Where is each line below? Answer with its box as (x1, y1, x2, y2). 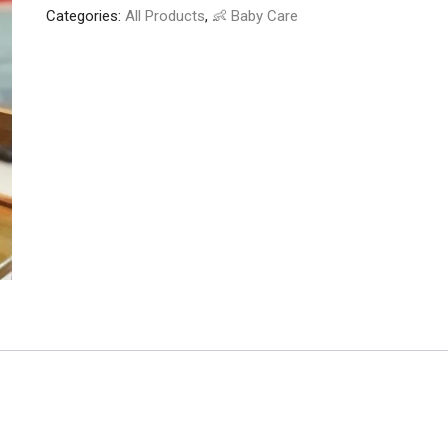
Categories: (46, 7, 125, 25)
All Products (125, 7, 205, 25)
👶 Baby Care (212, 7, 298, 25)
